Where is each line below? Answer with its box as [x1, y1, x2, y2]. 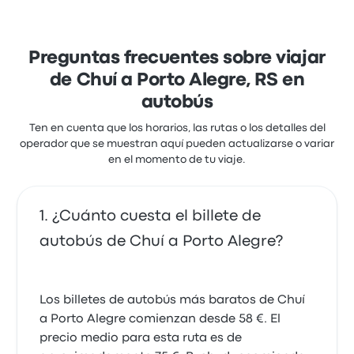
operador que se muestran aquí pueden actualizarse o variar [20, 139, 334, 149]
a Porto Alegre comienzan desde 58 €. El [40, 314, 281, 325]
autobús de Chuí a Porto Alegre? [40, 235, 284, 248]
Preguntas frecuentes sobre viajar [28, 51, 326, 66]
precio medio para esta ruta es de [40, 333, 243, 344]
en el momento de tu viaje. [108, 155, 246, 164]
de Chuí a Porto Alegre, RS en [49, 73, 305, 88]
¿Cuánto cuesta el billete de [52, 209, 262, 223]
